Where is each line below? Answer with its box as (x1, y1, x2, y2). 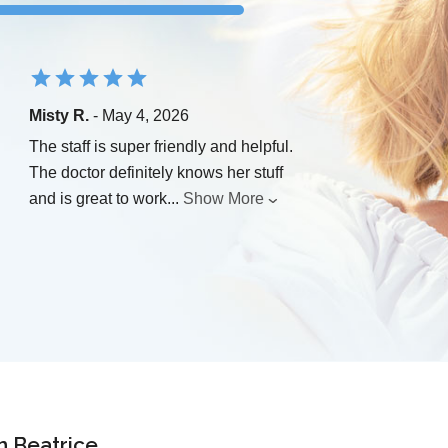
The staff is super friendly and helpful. (29, 138, 293, 156)
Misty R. (29, 107, 89, 125)
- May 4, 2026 (89, 107, 189, 125)
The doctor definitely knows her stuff (29, 164, 283, 182)
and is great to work (29, 190, 167, 208)
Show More (183, 190, 264, 208)
